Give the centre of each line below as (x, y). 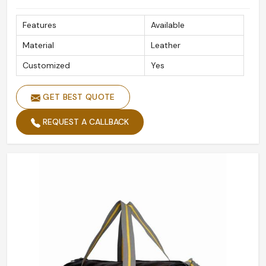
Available (168, 25)
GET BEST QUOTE (78, 97)
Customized (46, 66)
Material (38, 45)
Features (39, 25)
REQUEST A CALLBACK (85, 122)
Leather (166, 45)
